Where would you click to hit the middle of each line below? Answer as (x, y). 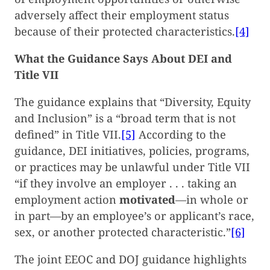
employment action (67, 200)
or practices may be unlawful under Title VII (132, 167)
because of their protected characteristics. (125, 31)
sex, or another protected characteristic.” (123, 232)
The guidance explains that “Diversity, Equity (133, 102)
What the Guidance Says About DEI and (123, 58)
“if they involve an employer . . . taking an (126, 184)
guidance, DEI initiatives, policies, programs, (132, 151)
